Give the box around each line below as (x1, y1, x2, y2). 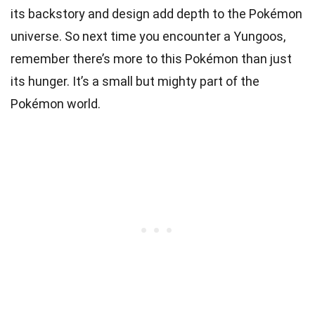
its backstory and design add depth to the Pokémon (11, 6, 302, 21)
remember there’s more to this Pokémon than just (11, 51, 292, 66)
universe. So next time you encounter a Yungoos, (11, 28, 285, 44)
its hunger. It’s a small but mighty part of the (11, 73, 259, 89)
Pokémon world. (11, 96, 101, 111)
